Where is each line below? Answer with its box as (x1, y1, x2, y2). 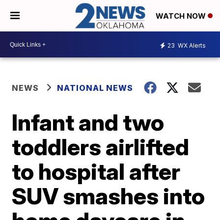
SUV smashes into (12, 182, 205, 210)
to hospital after (12, 158, 181, 186)
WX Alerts (176, 41, 206, 49)
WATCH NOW (156, 11, 208, 21)
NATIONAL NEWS (57, 83, 134, 93)
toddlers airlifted (12, 133, 190, 161)
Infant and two (12, 109, 165, 137)
